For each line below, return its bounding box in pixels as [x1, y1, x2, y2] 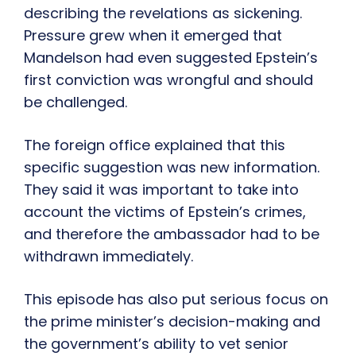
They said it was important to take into [24, 180, 299, 200]
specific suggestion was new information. [24, 157, 319, 178]
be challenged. [24, 92, 127, 113]
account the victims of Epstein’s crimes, [24, 202, 306, 222]
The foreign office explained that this [24, 135, 285, 156]
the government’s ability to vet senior [24, 334, 288, 354]
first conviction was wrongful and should [24, 70, 313, 91]
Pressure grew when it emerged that [24, 25, 282, 46]
